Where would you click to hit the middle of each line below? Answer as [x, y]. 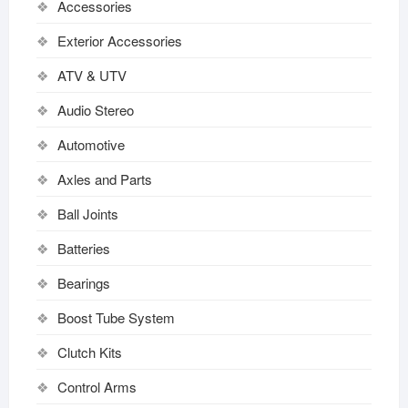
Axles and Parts [104, 178]
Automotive [91, 144]
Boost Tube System [116, 317]
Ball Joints [87, 213]
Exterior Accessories [119, 40]
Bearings [83, 282]
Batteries [83, 248]
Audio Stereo [95, 109]
